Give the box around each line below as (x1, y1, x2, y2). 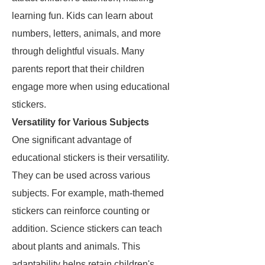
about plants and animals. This (12, 241, 140, 251)
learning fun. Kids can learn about (12, 11, 153, 21)
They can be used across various (12, 170, 150, 180)
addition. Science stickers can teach (12, 224, 162, 234)
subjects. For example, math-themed (12, 188, 164, 198)
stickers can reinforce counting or (12, 206, 150, 216)
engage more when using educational (12, 82, 170, 92)
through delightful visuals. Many (12, 46, 144, 56)
